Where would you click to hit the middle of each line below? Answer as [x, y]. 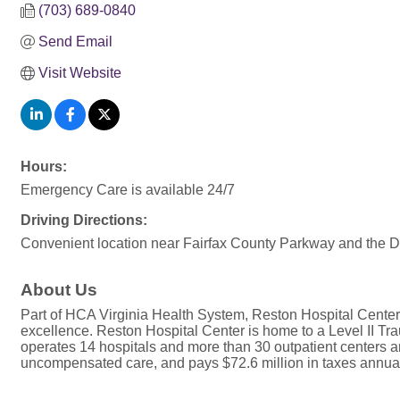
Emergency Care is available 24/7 [128, 190]
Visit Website [80, 73]
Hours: [44, 167]
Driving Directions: [84, 220]
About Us [59, 290]
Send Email [75, 42]
